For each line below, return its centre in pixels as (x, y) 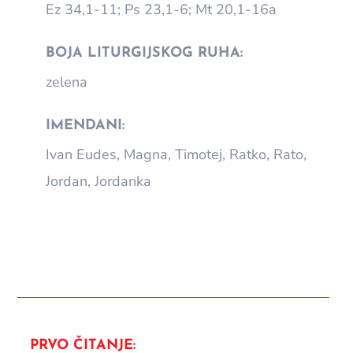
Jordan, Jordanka (98, 181)
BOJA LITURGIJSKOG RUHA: (144, 53)
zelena (67, 82)
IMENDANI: (85, 125)
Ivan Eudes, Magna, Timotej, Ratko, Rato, (176, 154)
